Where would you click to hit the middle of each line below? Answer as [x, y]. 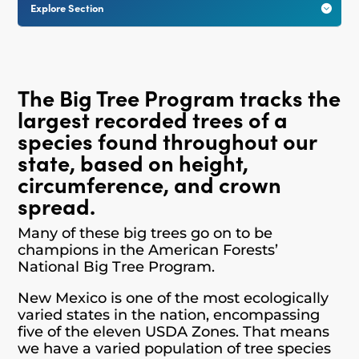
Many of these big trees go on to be [145, 233]
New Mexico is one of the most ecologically [173, 298]
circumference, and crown [150, 183]
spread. [57, 205]
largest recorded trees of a [153, 118]
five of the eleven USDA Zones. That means [174, 331]
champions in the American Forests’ [148, 250]
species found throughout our [167, 140]
